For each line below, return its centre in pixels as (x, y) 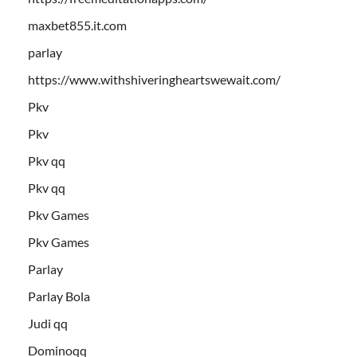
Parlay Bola (59, 296)
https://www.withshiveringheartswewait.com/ (154, 80)
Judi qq (48, 324)
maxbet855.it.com (77, 25)
